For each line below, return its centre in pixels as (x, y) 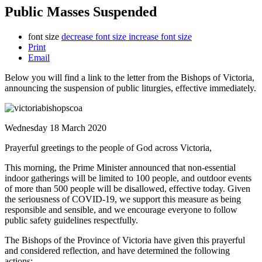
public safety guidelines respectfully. (71, 220)
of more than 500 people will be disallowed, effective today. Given (127, 188)
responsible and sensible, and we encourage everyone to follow (121, 209)
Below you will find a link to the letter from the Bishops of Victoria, (130, 77)
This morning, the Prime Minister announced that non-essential (120, 167)
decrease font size (94, 36)
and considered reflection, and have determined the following (117, 250)
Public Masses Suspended (81, 11)
